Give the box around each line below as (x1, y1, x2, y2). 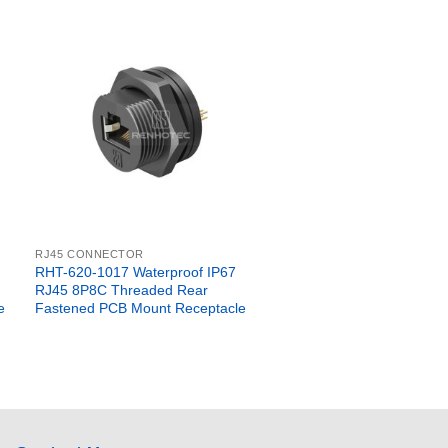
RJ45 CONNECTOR (35, 247, 144, 260)
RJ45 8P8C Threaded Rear (35, 281, 209, 298)
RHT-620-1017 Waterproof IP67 (35, 263, 237, 280)
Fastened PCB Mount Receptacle (35, 299, 247, 316)
